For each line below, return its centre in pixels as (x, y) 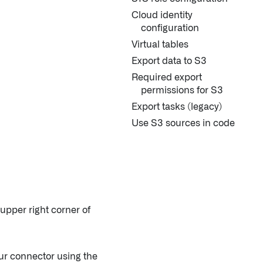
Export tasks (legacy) (177, 107)
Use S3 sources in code (183, 123)
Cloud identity (162, 15)
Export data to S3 (169, 61)
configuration (170, 28)
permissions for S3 (182, 90)
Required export (167, 77)
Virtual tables (160, 45)
